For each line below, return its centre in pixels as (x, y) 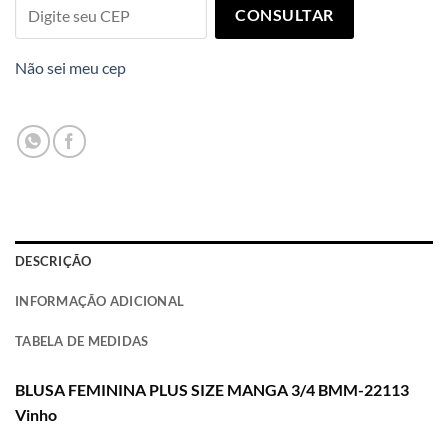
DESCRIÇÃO (53, 261)
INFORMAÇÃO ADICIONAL (100, 301)
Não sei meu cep (70, 68)
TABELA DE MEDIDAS (82, 341)
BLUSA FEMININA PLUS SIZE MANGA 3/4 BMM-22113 (212, 390)
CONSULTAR (284, 15)
